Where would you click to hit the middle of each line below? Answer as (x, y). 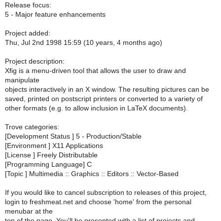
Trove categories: (32, 127)
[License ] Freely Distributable (51, 155)
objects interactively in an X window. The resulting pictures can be (107, 89)
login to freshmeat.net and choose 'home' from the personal (98, 202)
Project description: (35, 61)
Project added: (28, 33)
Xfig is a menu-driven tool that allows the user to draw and (95, 71)
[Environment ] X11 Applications (54, 146)
